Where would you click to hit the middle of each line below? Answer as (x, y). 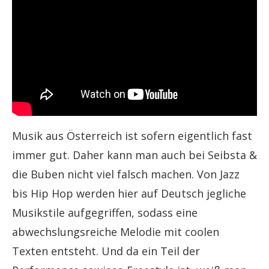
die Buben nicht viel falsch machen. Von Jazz (126, 174)
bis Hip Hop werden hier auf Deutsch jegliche (129, 194)
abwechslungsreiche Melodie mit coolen (116, 232)
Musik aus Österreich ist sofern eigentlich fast (132, 136)
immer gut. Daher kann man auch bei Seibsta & (134, 155)
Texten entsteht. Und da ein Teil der (106, 251)
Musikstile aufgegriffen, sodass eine (105, 213)
